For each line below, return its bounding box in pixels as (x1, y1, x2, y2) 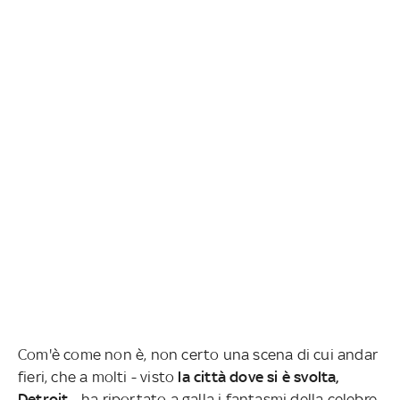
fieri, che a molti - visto (18, 367, 179, 386)
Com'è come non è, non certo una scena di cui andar (18, 345, 378, 363)
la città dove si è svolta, (178, 367, 339, 386)
